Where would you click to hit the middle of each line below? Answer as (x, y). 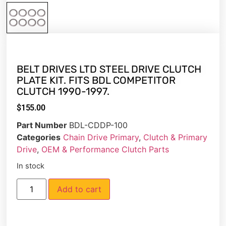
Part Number (43, 125)
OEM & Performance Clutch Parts (105, 149)
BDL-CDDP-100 (99, 125)
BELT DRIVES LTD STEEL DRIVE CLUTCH (109, 69)
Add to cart (79, 189)
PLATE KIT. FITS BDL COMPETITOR (96, 80)
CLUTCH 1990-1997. (63, 91)
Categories (39, 137)
